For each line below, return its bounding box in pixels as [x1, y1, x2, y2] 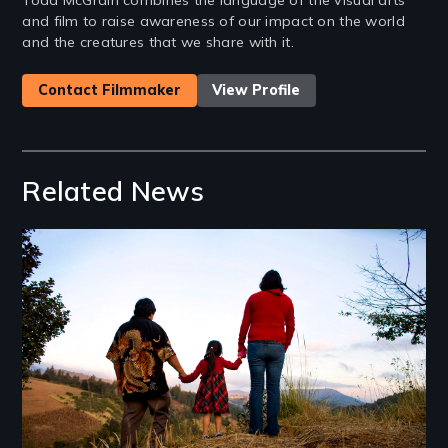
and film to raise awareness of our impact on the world [22, 11, 405, 30]
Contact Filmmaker [38, 81, 182, 100]
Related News [22, 173, 205, 208]
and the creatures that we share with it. [22, 32, 294, 51]
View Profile [212, 81, 301, 100]
